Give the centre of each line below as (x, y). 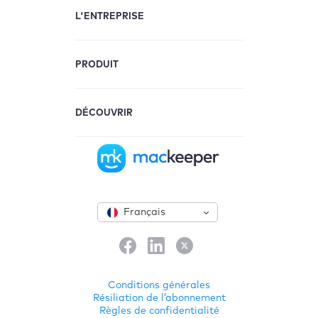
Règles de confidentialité (159, 311)
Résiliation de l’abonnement (159, 298)
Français (144, 212)
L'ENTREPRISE (109, 16)
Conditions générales (159, 285)
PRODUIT (97, 65)
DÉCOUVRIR (104, 113)
